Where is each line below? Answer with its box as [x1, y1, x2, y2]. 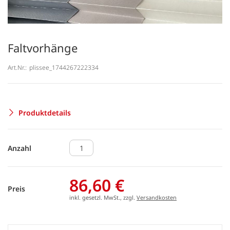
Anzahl [8, 143, 31, 153]
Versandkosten [137, 194, 177, 201]
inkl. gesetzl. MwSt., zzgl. [69, 194, 137, 201]
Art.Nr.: [8, 63, 27, 72]
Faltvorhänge [8, 40, 78, 55]
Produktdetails [18, 107, 71, 118]
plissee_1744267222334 [29, 63, 99, 72]
